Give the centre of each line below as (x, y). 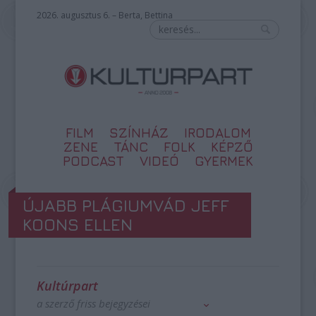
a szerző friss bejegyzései (94, 303)
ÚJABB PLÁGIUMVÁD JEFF (126, 205)
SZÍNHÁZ (139, 133)
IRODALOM (217, 133)
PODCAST (93, 161)
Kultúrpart (68, 286)
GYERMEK (224, 161)
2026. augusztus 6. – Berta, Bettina (105, 15)
